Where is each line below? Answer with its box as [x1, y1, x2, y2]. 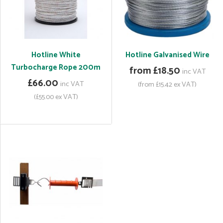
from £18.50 [129, 63, 180, 79]
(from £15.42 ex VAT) [138, 79, 197, 91]
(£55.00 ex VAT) [33, 91, 78, 103]
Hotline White [31, 49, 81, 61]
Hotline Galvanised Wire [125, 49, 210, 61]
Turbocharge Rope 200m [11, 61, 101, 74]
